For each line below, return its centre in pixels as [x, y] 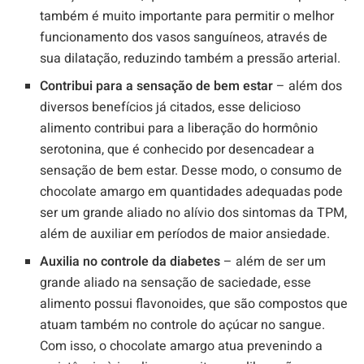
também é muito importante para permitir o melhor [187, 17]
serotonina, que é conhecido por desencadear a [178, 150]
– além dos [308, 87]
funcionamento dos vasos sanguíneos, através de [184, 38]
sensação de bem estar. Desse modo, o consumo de [191, 171]
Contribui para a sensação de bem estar [157, 87]
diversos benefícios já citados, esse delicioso [171, 108]
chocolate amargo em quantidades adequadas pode [192, 192]
